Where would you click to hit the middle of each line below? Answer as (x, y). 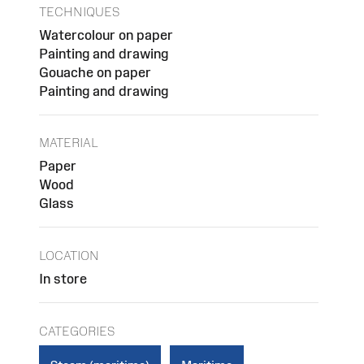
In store (63, 278)
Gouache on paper (95, 72)
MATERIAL (69, 143)
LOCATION (69, 255)
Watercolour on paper (106, 35)
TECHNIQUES (79, 11)
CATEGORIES (77, 331)
